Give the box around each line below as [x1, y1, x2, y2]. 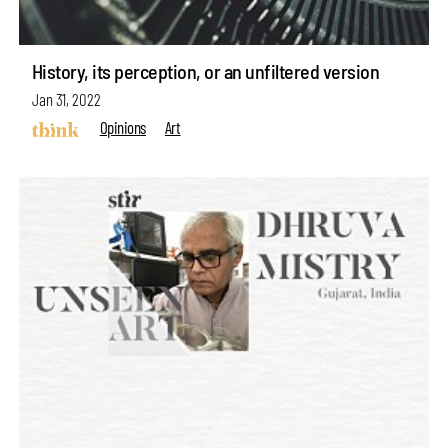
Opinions [99, 117, 146, 138]
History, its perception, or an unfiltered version [31, 58, 380, 83]
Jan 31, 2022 [31, 89, 101, 110]
